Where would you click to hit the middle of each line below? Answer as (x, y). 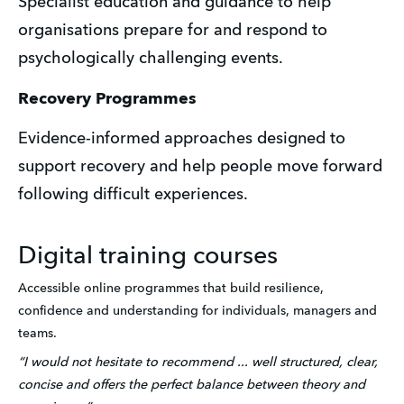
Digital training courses (148, 257)
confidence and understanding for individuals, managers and (197, 312)
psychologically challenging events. (151, 59)
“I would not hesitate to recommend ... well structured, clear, (198, 362)
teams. (37, 334)
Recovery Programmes (107, 99)
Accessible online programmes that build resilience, (171, 289)
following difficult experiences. (135, 195)
